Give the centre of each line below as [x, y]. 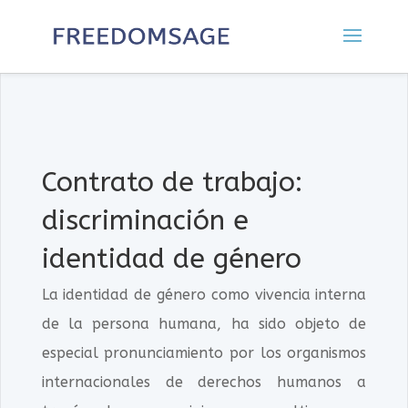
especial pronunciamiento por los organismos [204, 353]
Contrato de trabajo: [172, 182]
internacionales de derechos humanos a [204, 382]
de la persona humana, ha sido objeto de [204, 324]
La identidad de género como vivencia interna [204, 295]
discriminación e [145, 220]
